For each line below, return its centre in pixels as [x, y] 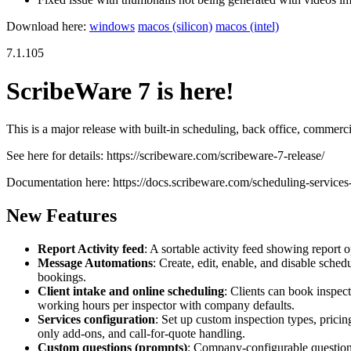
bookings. [62, 277]
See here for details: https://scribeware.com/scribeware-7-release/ [165, 156]
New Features [62, 216]
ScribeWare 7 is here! [120, 90]
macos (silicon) [175, 26]
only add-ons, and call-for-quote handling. [141, 334]
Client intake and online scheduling [131, 291]
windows [112, 26]
